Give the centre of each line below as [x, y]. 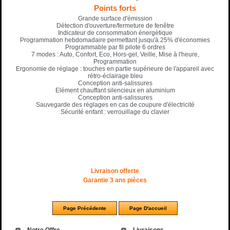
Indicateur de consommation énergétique [115, 33]
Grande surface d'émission [115, 18]
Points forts [115, 8]
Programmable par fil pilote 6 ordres [115, 47]
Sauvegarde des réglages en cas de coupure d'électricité [115, 104]
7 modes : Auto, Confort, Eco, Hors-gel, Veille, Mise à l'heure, [115, 54]
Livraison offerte [115, 171]
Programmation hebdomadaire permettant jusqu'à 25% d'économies [115, 40]
